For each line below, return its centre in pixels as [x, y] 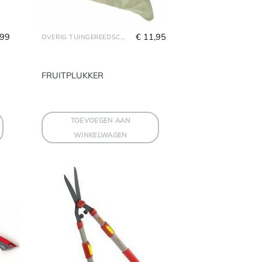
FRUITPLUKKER [73, 76]
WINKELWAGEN [100, 135]
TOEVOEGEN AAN [101, 120]
